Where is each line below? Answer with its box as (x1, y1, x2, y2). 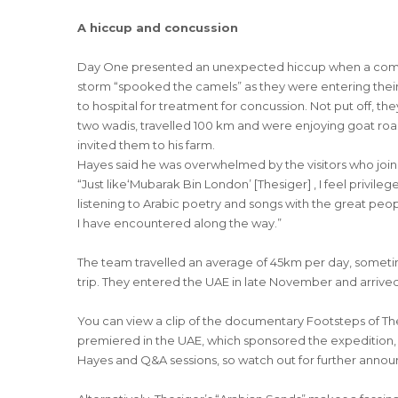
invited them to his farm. (77, 138, 215, 152)
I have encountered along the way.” (77, 216, 282, 230)
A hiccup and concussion (77, 20, 238, 35)
